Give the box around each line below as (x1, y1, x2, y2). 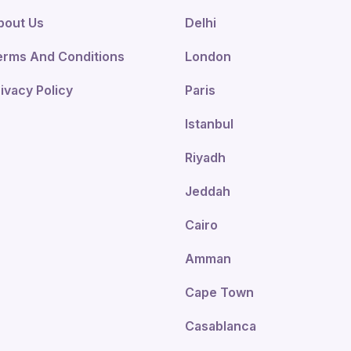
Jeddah (185, 183, 230, 199)
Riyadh (185, 150, 226, 165)
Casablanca (185, 318, 256, 334)
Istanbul (185, 116, 233, 132)
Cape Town (185, 284, 254, 300)
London (185, 49, 231, 64)
